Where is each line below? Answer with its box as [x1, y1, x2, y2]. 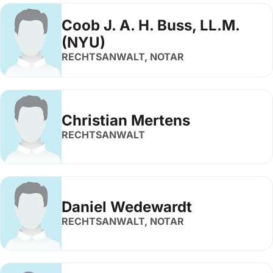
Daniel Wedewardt [62, 198, 192, 216]
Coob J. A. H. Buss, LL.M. [62, 16, 239, 34]
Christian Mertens [62, 112, 190, 129]
